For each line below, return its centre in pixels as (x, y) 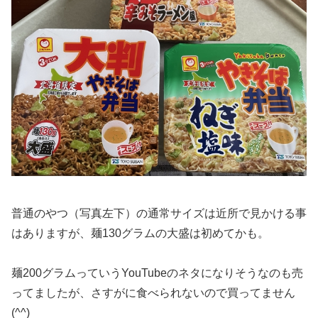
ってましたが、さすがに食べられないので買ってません (153, 293)
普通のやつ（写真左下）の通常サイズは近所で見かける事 (159, 213)
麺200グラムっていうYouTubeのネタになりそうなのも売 (157, 273)
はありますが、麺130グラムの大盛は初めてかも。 (140, 233)
